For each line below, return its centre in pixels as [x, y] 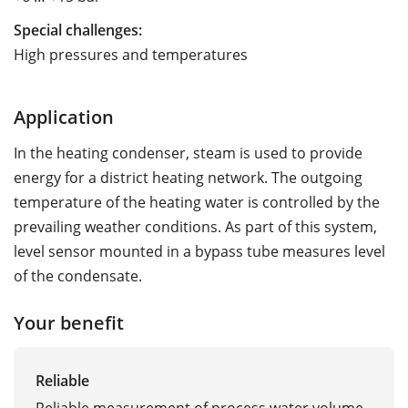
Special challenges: [78, 30]
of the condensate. [78, 275]
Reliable [62, 381]
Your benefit [69, 322]
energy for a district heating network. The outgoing [188, 177]
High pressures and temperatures [131, 54]
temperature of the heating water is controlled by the [197, 202]
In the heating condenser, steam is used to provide [188, 153]
